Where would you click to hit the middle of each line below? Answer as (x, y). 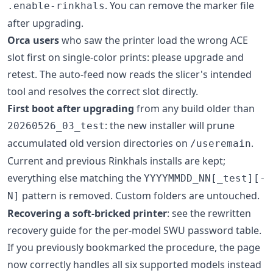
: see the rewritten (209, 213)
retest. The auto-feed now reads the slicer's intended (129, 74)
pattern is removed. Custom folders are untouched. (140, 196)
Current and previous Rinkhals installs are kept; (116, 161)
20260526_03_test (56, 126)
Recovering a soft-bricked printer (87, 213)
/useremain (221, 144)
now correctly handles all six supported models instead (134, 264)
